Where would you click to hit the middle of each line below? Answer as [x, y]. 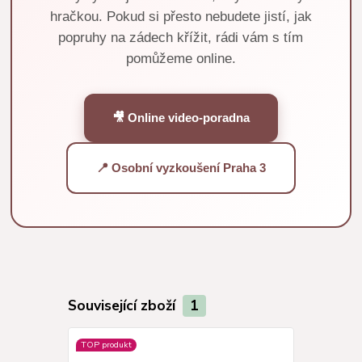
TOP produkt [106, 344]
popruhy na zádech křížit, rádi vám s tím [181, 38]
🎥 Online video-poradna [181, 118]
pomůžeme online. [181, 59]
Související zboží [123, 306]
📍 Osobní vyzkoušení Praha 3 [181, 168]
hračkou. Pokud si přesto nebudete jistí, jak [181, 17]
